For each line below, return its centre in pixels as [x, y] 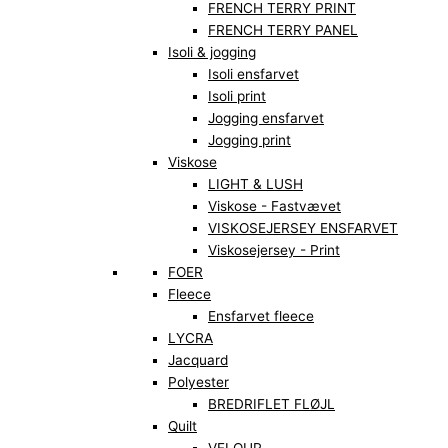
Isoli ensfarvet [253, 74]
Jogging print [249, 140]
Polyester [198, 382]
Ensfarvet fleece [261, 316]
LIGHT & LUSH [255, 184]
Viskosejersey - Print [274, 250]
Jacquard [198, 360]
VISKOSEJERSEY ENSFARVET [303, 228]
